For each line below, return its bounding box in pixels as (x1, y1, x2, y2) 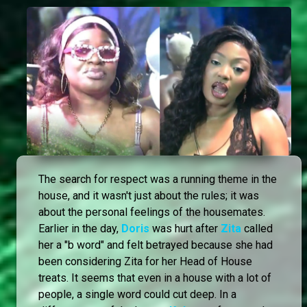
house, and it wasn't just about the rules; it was (38, 189, 259, 203)
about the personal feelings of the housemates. (38, 206, 265, 219)
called (241, 222, 273, 236)
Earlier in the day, (38, 222, 121, 236)
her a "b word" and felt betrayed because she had (38, 238, 273, 252)
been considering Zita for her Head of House (38, 255, 252, 269)
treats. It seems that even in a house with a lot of (38, 271, 271, 285)
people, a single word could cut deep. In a (38, 288, 236, 302)
